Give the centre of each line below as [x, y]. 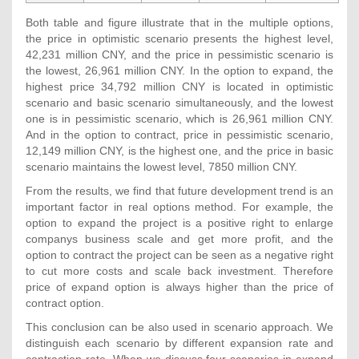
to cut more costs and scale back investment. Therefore [179, 270]
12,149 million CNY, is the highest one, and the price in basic [179, 150]
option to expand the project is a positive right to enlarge [179, 222]
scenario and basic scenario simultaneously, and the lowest [179, 102]
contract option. [65, 303]
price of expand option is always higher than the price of [179, 286]
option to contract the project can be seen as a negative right [179, 254]
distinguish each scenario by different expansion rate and [179, 343]
